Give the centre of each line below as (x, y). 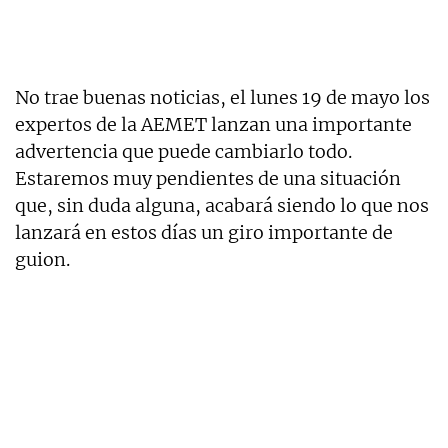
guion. (42, 259)
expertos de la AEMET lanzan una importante (213, 124)
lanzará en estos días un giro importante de (204, 232)
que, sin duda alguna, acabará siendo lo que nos (222, 205)
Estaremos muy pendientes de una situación (208, 178)
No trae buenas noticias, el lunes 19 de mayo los (222, 97)
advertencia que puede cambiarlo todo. (183, 151)
